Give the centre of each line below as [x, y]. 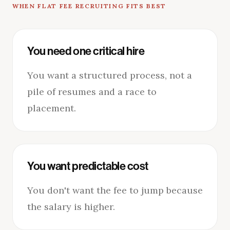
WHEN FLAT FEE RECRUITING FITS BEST [90, 6]
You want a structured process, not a [110, 75]
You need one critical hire [86, 51]
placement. [52, 108]
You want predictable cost [88, 166]
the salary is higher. [71, 206]
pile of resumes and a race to [92, 91]
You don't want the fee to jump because [115, 190]
